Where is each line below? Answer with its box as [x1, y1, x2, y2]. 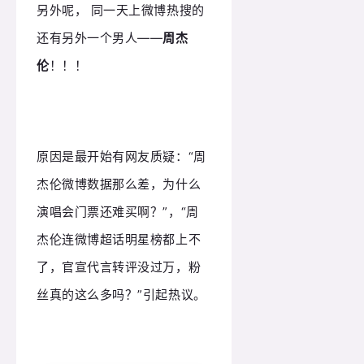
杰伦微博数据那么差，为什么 [37, 176, 201, 193]
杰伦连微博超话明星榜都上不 [37, 232, 201, 248]
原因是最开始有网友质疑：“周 [37, 149, 206, 165]
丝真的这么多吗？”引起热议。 [37, 287, 206, 303]
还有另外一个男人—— [37, 29, 163, 45]
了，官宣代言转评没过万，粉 [37, 259, 201, 275]
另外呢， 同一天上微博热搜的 [37, 2, 205, 18]
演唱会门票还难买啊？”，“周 [37, 204, 199, 220]
